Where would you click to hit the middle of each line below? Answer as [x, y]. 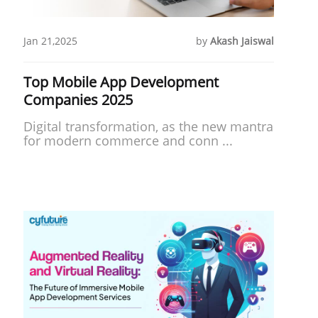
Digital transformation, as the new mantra [148, 126]
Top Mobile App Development [121, 82]
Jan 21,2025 [50, 40]
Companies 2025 [78, 99]
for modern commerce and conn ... [128, 140]
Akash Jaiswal [242, 40]
